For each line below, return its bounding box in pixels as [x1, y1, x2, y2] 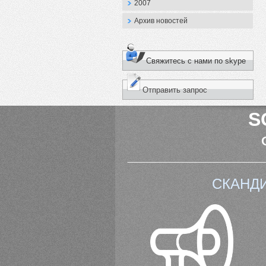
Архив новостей [134, 17, 188, 25]
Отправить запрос [142, 85, 207, 94]
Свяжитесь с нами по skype [146, 56, 246, 65]
